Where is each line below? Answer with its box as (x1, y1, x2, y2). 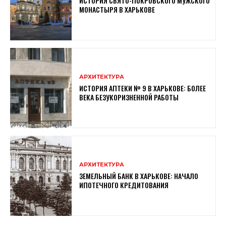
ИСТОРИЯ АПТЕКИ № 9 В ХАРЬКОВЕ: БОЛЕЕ (79, 82, 206, 93)
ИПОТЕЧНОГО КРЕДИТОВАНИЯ (79, 179, 171, 190)
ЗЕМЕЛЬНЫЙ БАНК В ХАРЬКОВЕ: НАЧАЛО (79, 170, 199, 181)
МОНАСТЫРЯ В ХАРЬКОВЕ (79, 4, 155, 15)
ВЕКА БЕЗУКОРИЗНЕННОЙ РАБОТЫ (79, 91, 181, 102)
